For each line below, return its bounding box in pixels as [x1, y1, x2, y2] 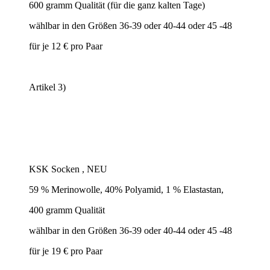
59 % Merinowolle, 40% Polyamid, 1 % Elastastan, [29, 184, 224, 195]
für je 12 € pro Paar [29, 40, 102, 51]
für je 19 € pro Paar [29, 245, 102, 256]
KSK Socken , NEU [29, 163, 107, 174]
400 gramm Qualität [29, 204, 105, 215]
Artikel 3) [29, 81, 66, 92]
